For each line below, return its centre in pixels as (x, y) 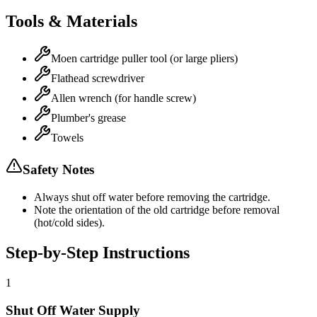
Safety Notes (58, 170)
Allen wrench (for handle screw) (123, 98)
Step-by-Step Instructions (98, 253)
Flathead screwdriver (98, 78)
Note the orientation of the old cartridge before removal (157, 210)
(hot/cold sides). (69, 223)
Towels (67, 137)
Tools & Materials (71, 21)
